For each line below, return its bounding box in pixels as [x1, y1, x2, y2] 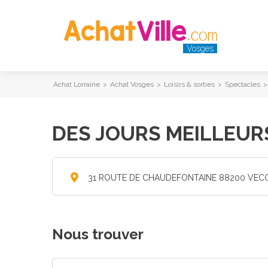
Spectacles [225, 80, 260, 89]
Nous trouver [52, 226, 144, 243]
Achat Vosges [110, 80, 154, 89]
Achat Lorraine [53, 80, 100, 89]
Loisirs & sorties [164, 80, 215, 89]
